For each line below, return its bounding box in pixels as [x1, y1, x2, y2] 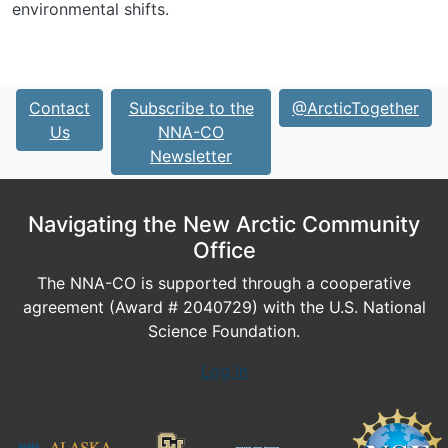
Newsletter [150, 146, 232, 166]
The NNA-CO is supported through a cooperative [37, 273, 411, 293]
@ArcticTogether [292, 98, 419, 118]
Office [192, 237, 256, 263]
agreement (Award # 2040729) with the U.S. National [22, 297, 426, 317]
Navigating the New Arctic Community [28, 211, 420, 237]
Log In [200, 361, 248, 381]
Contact [29, 98, 90, 118]
